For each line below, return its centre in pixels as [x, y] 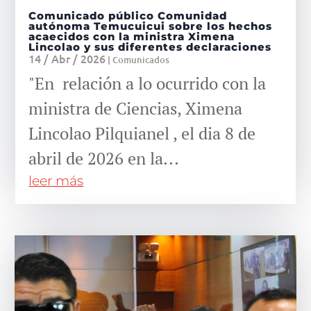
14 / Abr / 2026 [67, 58]
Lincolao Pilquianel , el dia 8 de [142, 133]
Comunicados [141, 59]
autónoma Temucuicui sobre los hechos [151, 26]
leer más [56, 180]
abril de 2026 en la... [104, 158]
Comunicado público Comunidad [128, 15]
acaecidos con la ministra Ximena [132, 36]
